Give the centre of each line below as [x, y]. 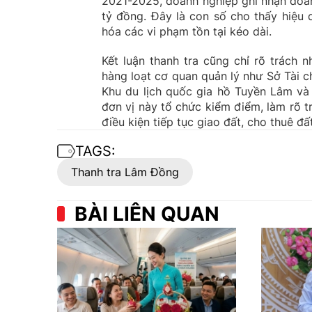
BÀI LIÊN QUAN [147, 214]
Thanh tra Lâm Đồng [125, 172]
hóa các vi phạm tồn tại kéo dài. [187, 31]
